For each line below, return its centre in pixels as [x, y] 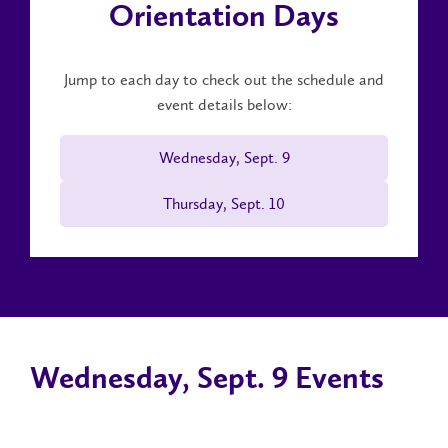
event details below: [224, 104]
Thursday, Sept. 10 [224, 203]
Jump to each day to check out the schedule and [224, 79]
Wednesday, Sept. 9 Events [207, 379]
